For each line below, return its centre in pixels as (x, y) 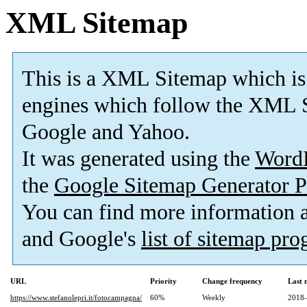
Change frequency (232, 281)
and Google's (82, 239)
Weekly (214, 298)
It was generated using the (138, 159)
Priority (163, 281)
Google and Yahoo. (106, 132)
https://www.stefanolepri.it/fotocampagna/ (76, 298)
